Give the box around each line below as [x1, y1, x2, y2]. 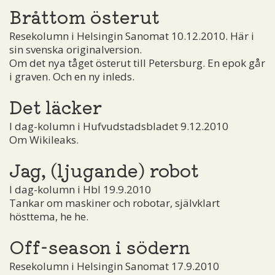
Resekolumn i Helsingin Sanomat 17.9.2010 [9, 258, 219, 273]
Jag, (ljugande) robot [9, 156, 199, 182]
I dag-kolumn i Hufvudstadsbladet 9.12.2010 [9, 118, 228, 133]
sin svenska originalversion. [9, 42, 142, 56]
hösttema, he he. [9, 209, 88, 223]
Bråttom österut [9, 2, 160, 29]
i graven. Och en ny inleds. [9, 69, 134, 83]
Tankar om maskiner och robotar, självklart [9, 195, 220, 210]
